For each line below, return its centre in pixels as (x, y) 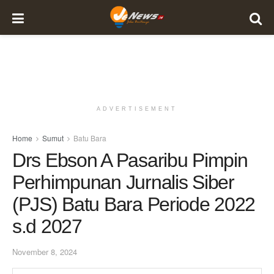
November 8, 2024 (45, 251)
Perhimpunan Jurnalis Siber (123, 182)
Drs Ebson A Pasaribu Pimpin (130, 160)
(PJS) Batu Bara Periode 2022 (134, 204)
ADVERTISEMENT (137, 109)
